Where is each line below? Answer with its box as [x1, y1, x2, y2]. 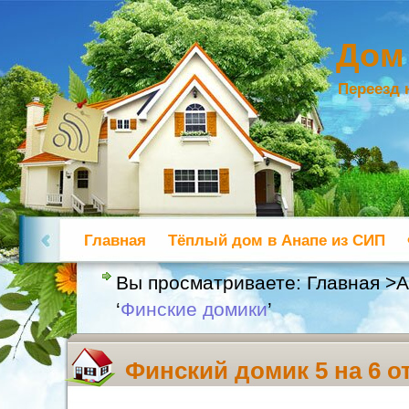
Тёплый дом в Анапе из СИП [168, 232, 385, 249]
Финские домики [121, 299, 267, 320]
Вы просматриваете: [116, 272, 307, 293]
